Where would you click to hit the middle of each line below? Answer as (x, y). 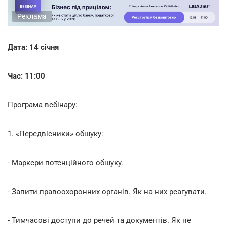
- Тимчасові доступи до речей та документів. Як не (99, 220)
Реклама (32, 16)
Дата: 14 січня (33, 47)
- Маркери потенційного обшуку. (65, 162)
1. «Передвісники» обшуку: (55, 134)
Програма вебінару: (43, 105)
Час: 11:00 (26, 76)
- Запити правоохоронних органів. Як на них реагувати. (107, 191)
